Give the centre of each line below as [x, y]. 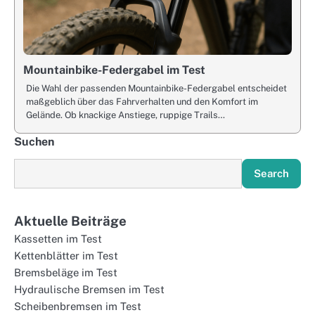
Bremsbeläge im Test [66, 273]
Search [271, 174]
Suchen [34, 142]
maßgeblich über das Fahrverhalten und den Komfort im [142, 102]
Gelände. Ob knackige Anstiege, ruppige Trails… [126, 115]
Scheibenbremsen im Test [78, 307]
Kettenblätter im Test [66, 256]
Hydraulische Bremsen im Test [89, 290]
